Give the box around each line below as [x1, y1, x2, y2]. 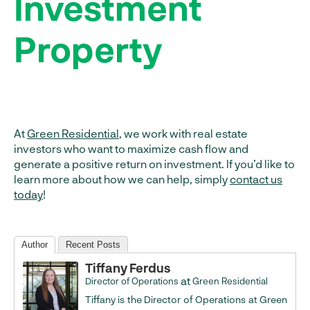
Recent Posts [66, 239, 120, 250]
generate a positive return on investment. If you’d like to [14, 157, 295, 170]
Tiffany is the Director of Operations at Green [85, 293, 287, 305]
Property [14, 28, 163, 69]
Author [21, 239, 48, 250]
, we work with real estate [119, 127, 248, 140]
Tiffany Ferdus [85, 260, 170, 275]
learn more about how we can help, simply [14, 172, 230, 185]
